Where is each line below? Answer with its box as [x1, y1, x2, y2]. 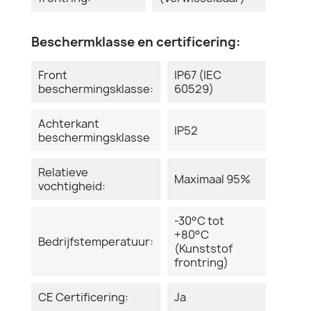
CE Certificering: [38, 289, 128, 305]
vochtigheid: [38, 178, 106, 194]
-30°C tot [174, 212, 224, 228]
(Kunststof [174, 240, 233, 256]
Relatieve [38, 164, 88, 180]
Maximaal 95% [174, 171, 251, 187]
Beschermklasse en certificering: [31, 33, 240, 51]
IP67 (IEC [174, 67, 221, 83]
